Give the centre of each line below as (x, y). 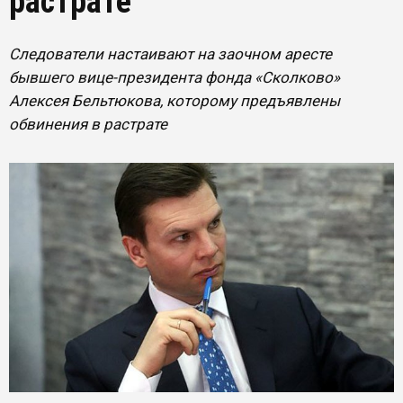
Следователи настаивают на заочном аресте (170, 54)
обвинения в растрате (88, 124)
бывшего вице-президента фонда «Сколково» (175, 77)
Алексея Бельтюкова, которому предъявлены (175, 101)
